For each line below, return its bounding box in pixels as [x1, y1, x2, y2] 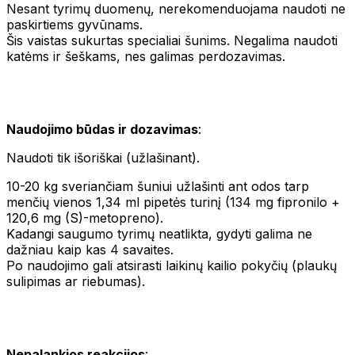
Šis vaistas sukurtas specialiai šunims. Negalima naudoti [6, 32, 338, 48]
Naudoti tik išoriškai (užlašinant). [6, 149, 200, 166]
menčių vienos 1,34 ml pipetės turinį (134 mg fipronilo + [6, 193, 340, 210]
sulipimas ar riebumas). [6, 273, 145, 289]
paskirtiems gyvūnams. [6, 16, 143, 32]
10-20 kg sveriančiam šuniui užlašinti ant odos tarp [6, 177, 309, 194]
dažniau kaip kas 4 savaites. [6, 241, 174, 258]
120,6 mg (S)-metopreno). [6, 209, 163, 226]
